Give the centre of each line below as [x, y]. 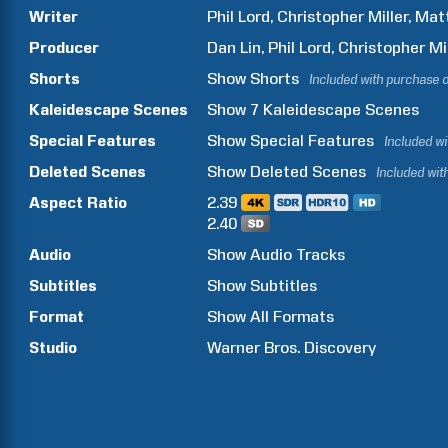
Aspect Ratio [78, 202]
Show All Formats [271, 316]
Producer [64, 47]
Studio [53, 347]
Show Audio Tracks [276, 254]
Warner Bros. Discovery [292, 347]
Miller [388, 16]
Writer [53, 16]
